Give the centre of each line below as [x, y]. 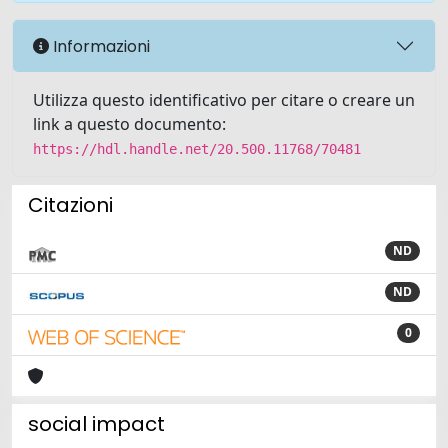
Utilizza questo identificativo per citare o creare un [224, 100]
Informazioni [99, 46]
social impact [96, 424]
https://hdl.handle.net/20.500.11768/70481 [197, 149]
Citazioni [70, 205]
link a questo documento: [129, 124]
